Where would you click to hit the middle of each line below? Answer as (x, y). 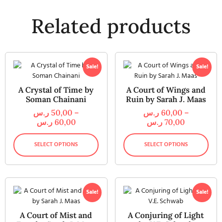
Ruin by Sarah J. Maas (166, 99)
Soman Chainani (56, 99)
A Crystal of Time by (56, 89)
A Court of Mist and (56, 215)
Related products (111, 26)
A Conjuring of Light (166, 215)
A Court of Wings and (166, 89)
